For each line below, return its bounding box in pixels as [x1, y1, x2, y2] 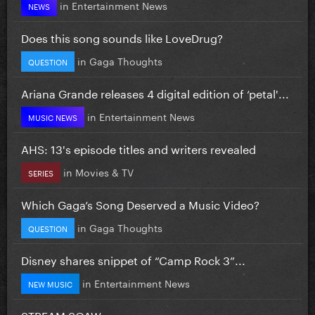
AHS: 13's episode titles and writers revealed [21, 139, 256, 157]
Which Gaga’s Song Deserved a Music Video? [21, 194, 259, 212]
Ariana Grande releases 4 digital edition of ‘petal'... [21, 83, 289, 101]
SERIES [28, 165, 53, 179]
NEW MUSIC [28, 276, 72, 290]
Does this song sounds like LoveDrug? [21, 27, 223, 46]
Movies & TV [75, 163, 134, 179]
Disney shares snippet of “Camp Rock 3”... [21, 250, 245, 268]
